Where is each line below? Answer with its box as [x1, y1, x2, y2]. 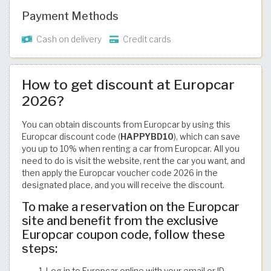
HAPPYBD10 [120, 131, 174, 142]
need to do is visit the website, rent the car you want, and [22, 155, 245, 166]
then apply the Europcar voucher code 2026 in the [22, 168, 218, 178]
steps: [22, 241, 57, 256]
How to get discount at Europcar [22, 76, 235, 93]
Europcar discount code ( [22, 131, 120, 142]
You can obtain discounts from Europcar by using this [22, 119, 230, 129]
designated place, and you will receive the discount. [22, 180, 224, 190]
